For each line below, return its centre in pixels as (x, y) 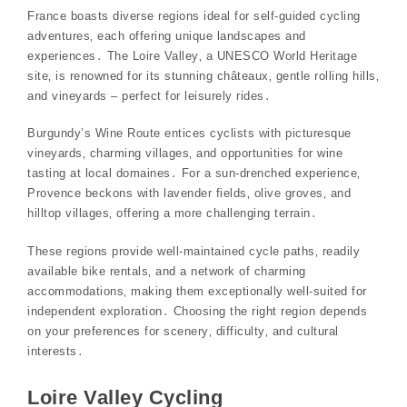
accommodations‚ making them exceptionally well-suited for (197, 291)
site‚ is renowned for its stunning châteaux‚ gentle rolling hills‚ (203, 75)
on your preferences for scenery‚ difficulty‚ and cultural (183, 331)
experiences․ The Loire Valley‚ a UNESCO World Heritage (192, 55)
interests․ (55, 351)
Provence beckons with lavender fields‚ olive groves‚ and (189, 194)
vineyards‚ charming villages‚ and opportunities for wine (185, 154)
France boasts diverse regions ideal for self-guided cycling (194, 15)
